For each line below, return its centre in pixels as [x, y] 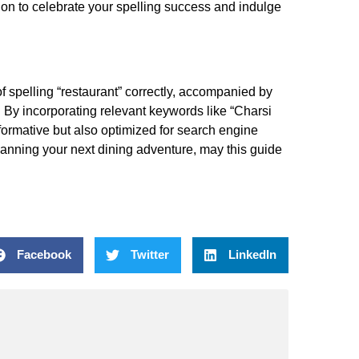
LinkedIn [252, 255]
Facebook [44, 255]
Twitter [150, 255]
